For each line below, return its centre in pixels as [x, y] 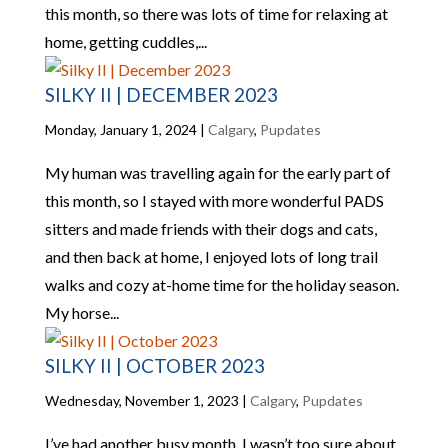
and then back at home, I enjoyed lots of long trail [211, 256]
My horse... [81, 312]
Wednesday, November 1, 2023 [141, 400]
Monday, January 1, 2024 [120, 129]
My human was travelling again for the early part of [217, 172]
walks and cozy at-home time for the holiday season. [223, 284]
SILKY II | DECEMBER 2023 [161, 94]
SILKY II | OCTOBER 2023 [154, 365]
